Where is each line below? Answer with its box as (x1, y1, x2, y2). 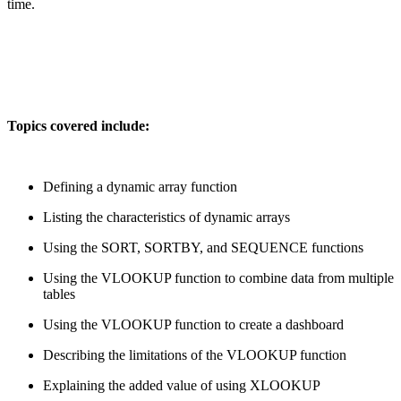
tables (43, 286, 75, 302)
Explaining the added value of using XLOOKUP (43, 377, 320, 393)
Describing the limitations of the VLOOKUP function (43, 346, 346, 363)
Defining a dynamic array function (43, 178, 237, 194)
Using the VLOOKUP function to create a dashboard (43, 316, 344, 332)
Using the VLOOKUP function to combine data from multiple (43, 269, 394, 286)
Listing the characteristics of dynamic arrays (43, 209, 290, 225)
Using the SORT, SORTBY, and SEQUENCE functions (43, 239, 363, 255)
